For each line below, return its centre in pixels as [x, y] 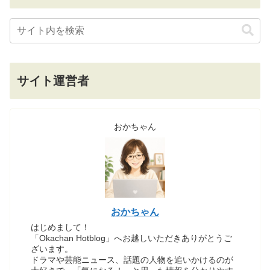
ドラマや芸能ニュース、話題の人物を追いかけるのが [132, 260]
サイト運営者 [53, 81]
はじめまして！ [61, 228]
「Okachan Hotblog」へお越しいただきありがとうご [132, 238]
